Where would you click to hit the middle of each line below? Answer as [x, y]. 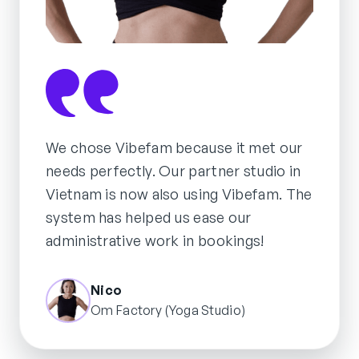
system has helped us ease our [149, 217]
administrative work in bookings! [155, 240]
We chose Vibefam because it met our [174, 147]
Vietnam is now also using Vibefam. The [179, 194]
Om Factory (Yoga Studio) [168, 310]
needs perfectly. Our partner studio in [173, 170]
